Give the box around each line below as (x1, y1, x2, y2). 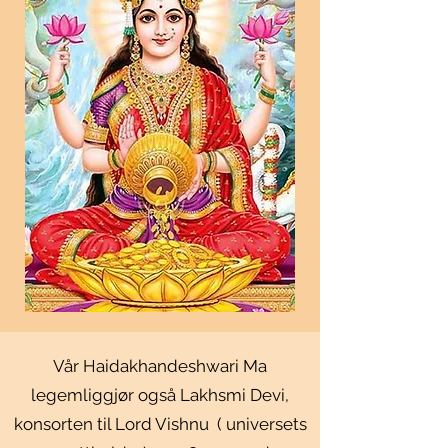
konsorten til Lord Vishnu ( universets (13, 414, 307, 434)
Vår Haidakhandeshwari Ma (53, 356, 267, 376)
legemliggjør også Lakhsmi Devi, (31, 385, 289, 405)
